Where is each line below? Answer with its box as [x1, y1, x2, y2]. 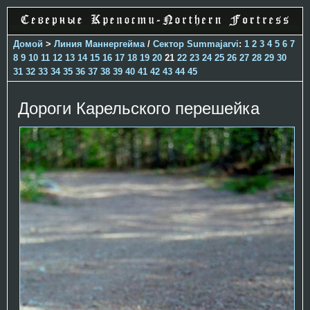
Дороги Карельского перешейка [18, 98, 259, 118]
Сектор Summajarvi [153, 38, 239, 49]
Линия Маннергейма [54, 38, 145, 49]
